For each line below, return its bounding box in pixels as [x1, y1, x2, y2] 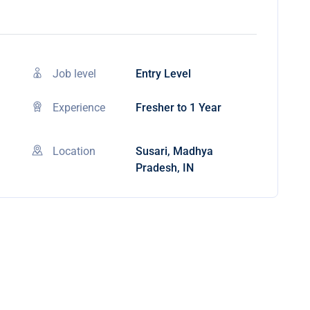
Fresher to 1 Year [136, 101, 221, 114]
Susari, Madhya [136, 145, 213, 158]
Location [53, 145, 95, 158]
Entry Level [136, 67, 191, 80]
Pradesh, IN [136, 161, 194, 174]
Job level [53, 67, 96, 80]
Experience [53, 101, 105, 114]
